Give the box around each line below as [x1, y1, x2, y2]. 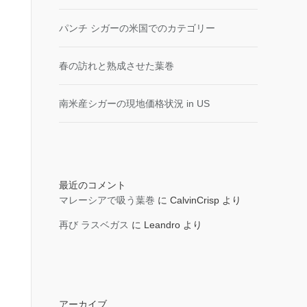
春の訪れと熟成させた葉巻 [59, 60, 174, 71]
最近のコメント [59, 180, 126, 191]
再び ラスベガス [59, 219, 129, 230]
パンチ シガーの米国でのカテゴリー [59, 23, 215, 34]
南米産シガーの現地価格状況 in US [59, 98, 210, 109]
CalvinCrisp [170, 195, 219, 206]
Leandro [144, 219, 180, 230]
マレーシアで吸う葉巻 [59, 195, 155, 206]
